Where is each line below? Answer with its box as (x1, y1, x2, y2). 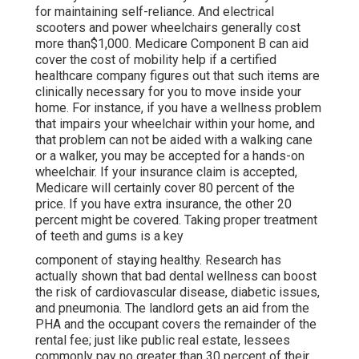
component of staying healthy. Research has (35, 252, 281, 268)
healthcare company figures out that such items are (35, 68, 320, 84)
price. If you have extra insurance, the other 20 (35, 196, 292, 212)
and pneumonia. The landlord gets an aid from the (35, 301, 309, 317)
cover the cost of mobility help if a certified (35, 52, 276, 68)
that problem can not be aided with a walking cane (35, 132, 313, 148)
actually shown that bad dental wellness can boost (35, 268, 317, 284)
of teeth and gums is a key (35, 228, 184, 244)
